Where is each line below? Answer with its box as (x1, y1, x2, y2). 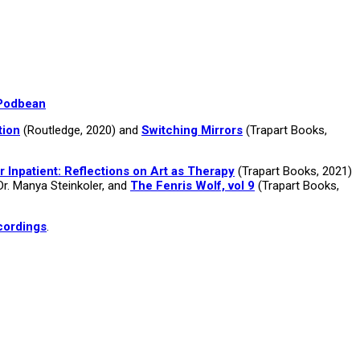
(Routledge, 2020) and (20, 122, 141, 137)
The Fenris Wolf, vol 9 (130, 178, 255, 193)
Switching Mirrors (141, 122, 243, 137)
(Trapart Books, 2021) (235, 163, 352, 178)
